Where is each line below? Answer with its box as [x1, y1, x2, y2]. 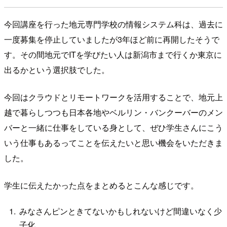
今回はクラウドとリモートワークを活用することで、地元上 [4, 91, 223, 103]
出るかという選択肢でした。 [4, 63, 109, 75]
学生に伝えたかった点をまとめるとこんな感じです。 [4, 179, 199, 191]
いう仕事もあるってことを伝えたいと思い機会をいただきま [4, 136, 223, 148]
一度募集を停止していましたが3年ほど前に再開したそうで [4, 33, 219, 45]
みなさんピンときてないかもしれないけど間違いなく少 [19, 205, 222, 217]
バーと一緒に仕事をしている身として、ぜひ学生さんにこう [4, 121, 223, 133]
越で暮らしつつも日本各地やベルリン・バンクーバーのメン [4, 106, 223, 118]
